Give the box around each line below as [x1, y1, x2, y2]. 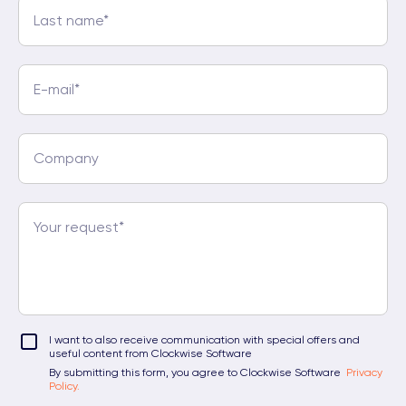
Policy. [49, 380, 80, 393]
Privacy [346, 366, 382, 380]
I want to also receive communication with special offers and [49, 333, 360, 347]
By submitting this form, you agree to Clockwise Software [49, 366, 346, 380]
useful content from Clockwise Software [49, 347, 252, 361]
